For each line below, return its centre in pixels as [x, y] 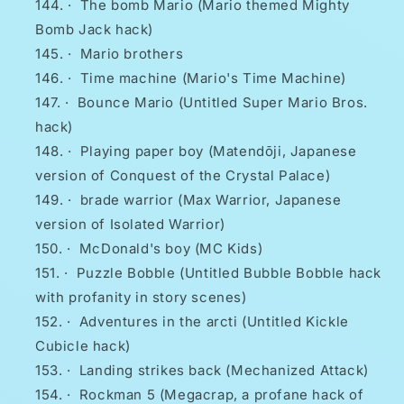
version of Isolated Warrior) [130, 225]
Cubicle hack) [83, 346]
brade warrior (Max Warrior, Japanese [211, 200]
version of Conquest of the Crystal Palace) [183, 176]
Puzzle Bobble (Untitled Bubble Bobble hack [229, 273]
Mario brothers [132, 54]
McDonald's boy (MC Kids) [171, 249]
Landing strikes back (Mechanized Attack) [224, 371]
